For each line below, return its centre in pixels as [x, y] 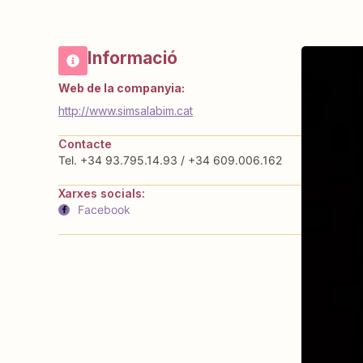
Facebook [104, 209]
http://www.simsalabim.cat [126, 110]
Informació [132, 58]
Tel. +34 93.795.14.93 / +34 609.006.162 [170, 160]
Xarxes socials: [102, 193]
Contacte [85, 143]
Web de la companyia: [122, 88]
